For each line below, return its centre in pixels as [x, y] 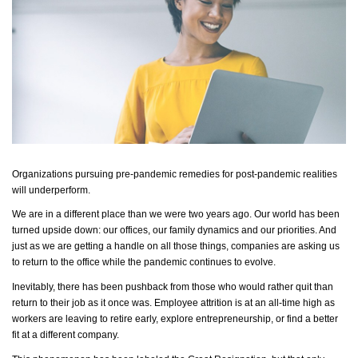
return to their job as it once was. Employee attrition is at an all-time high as [173, 302]
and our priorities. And [288, 231]
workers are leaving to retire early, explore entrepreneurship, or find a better [175, 318]
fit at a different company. [66, 334]
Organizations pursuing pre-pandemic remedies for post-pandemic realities [175, 174]
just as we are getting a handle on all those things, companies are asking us [176, 247]
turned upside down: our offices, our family [105, 231]
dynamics [218, 231]
